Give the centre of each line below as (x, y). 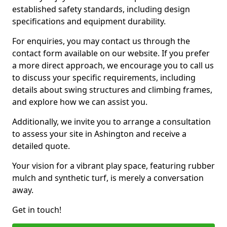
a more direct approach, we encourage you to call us (113, 65)
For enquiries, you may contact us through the (101, 41)
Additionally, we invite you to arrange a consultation (111, 122)
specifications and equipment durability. (89, 21)
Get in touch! (37, 210)
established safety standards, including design (101, 9)
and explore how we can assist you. (80, 102)
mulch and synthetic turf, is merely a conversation (108, 178)
